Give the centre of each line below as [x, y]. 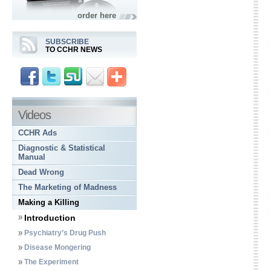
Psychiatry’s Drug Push [65, 233]
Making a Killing [49, 202]
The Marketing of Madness [67, 187]
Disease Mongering [57, 247]
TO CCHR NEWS [74, 50]
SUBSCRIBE [67, 42]
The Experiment [51, 262]
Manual [32, 157]
